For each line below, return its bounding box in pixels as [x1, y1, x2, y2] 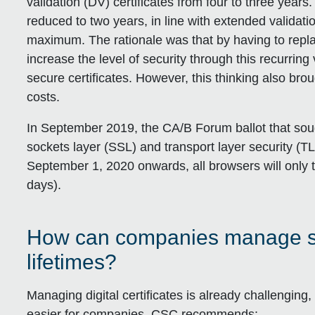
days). [27, 178, 62, 193]
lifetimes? [27, 250, 117, 274]
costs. [27, 90, 60, 105]
